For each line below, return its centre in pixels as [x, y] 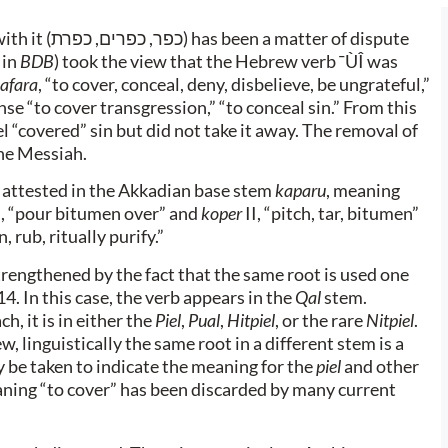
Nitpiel [390, 319]
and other [380, 365]
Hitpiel [251, 319]
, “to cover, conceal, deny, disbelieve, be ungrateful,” [234, 84]
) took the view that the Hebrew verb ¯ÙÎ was [226, 61]
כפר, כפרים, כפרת [117, 38]
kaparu [300, 190]
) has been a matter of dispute [296, 38]
